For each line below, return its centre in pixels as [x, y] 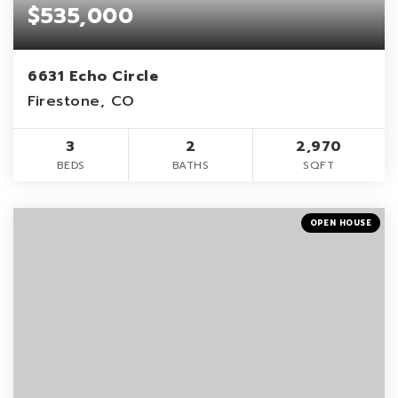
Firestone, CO [81, 101]
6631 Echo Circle [93, 76]
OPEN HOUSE [340, 223]
